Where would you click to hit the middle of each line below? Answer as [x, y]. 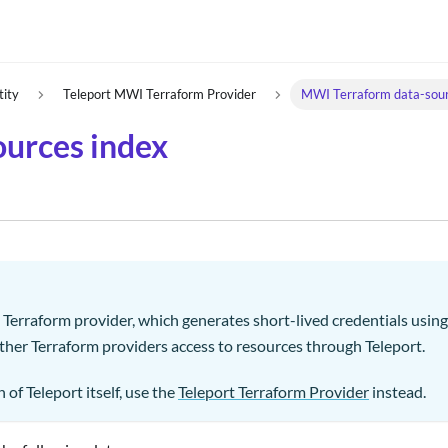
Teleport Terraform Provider [273, 392]
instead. [397, 392]
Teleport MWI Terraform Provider [160, 94]
